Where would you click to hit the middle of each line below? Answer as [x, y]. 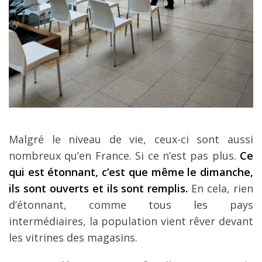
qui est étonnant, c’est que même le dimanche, [131, 172]
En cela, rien [221, 188]
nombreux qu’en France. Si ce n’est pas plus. [124, 156]
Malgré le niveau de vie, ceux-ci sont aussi [131, 139]
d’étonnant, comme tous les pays [131, 205]
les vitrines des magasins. [73, 237]
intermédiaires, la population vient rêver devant [131, 221]
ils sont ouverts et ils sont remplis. [99, 188]
